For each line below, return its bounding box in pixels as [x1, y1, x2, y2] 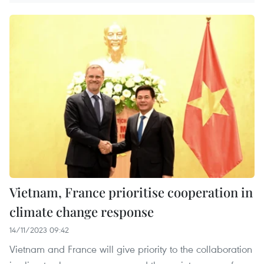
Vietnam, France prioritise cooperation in [9, 183, 253, 201]
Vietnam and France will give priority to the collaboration [9, 242, 252, 256]
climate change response [9, 203, 154, 220]
